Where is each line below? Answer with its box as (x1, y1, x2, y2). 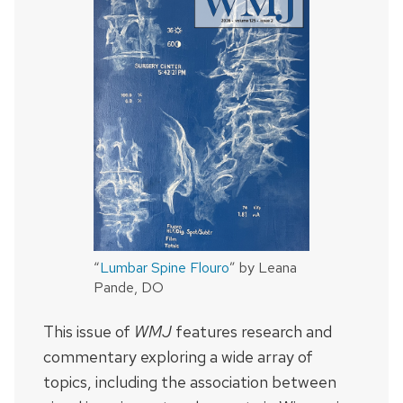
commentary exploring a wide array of (43, 346, 313, 368)
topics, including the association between (43, 372, 336, 393)
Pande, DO (94, 278, 164, 298)
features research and (172, 321, 332, 343)
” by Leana (229, 258, 297, 278)
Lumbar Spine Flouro (100, 258, 229, 278)
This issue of (43, 321, 134, 343)
